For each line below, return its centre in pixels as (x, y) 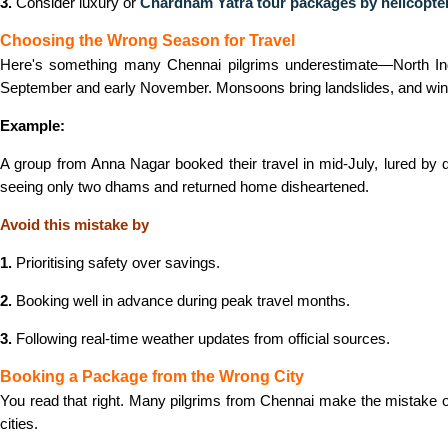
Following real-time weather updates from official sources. (201, 338)
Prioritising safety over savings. (116, 262)
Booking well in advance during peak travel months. (181, 300)
